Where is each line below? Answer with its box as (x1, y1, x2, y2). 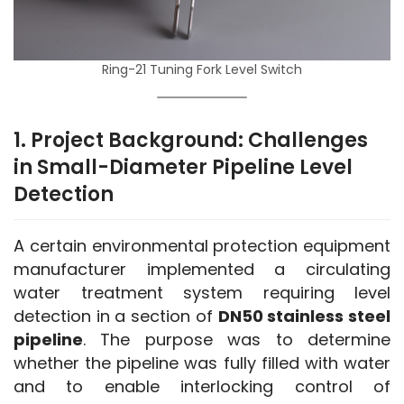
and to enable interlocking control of (14, 374, 390, 398)
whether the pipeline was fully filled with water (14, 351, 390, 374)
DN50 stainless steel (217, 304, 391, 327)
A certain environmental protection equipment (14, 234, 390, 257)
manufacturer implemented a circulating (14, 257, 390, 280)
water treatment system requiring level (14, 280, 390, 304)
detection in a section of (14, 304, 218, 327)
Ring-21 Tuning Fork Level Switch (102, 60, 302, 78)
